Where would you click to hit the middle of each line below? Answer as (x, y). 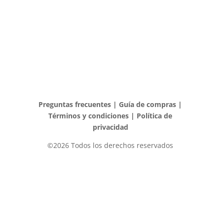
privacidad (110, 127)
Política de (155, 116)
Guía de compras (148, 105)
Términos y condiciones (89, 116)
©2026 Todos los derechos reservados (110, 146)
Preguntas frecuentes (75, 105)
